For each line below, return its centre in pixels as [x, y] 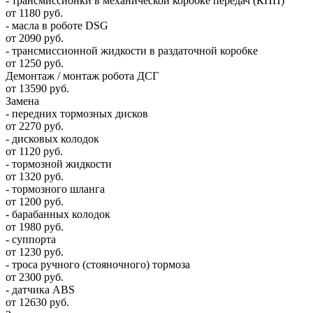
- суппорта [31, 240]
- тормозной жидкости [59, 164]
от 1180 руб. [34, 13]
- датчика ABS [40, 290]
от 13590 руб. [37, 89]
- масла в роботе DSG [57, 26]
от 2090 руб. [35, 38]
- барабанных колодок [58, 214]
